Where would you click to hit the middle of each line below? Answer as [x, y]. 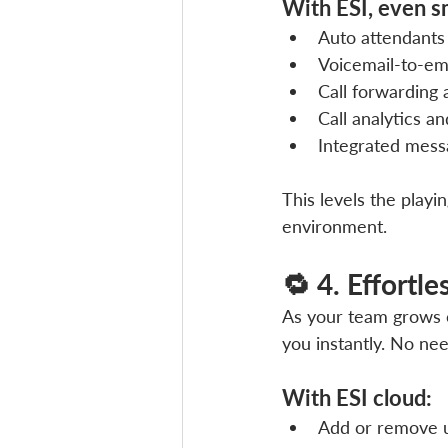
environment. [334, 225]
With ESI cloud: [357, 397]
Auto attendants [381, 36]
